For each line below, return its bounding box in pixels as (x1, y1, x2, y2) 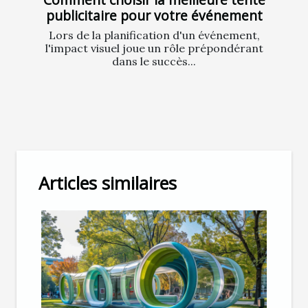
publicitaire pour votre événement (45, 5, 263, 25)
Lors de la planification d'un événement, (48, 27, 260, 42)
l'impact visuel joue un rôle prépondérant (45, 41, 263, 55)
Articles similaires (38, 170, 177, 195)
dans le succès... (112, 54, 196, 68)
